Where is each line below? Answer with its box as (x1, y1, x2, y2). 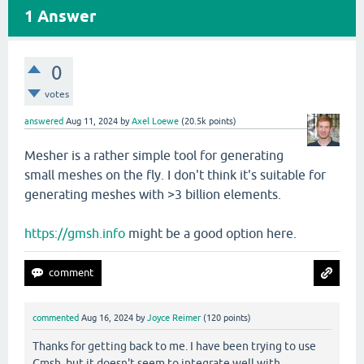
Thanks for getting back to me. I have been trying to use (32, 340, 316, 353)
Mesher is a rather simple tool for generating (24, 148, 284, 162)
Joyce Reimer (147, 313, 201, 323)
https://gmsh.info (24, 226, 125, 240)
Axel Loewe (132, 116, 179, 126)
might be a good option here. (125, 226, 297, 240)
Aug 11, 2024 (66, 116, 118, 126)
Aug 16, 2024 (81, 313, 133, 323)
